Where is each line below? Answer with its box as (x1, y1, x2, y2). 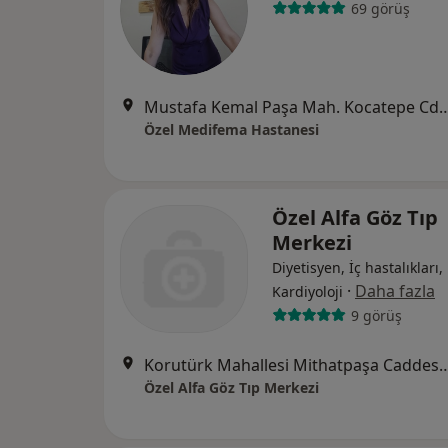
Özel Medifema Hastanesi (144, 120, 319, 139)
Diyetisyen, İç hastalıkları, (272, 258, 443, 277)
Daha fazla (355, 280, 435, 302)
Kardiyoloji (272, 282, 343, 301)
